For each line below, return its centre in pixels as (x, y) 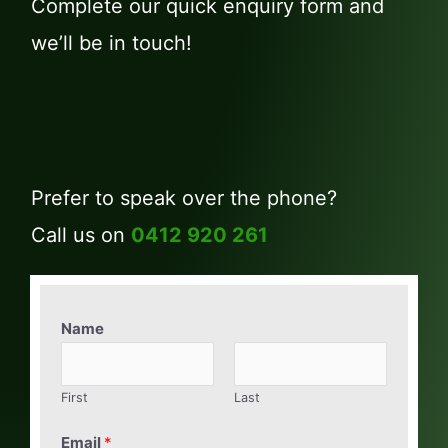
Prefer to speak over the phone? (187, 198)
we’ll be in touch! (111, 43)
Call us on (81, 235)
